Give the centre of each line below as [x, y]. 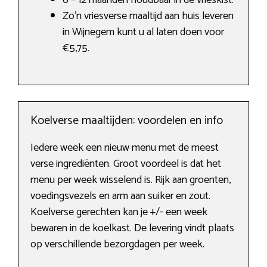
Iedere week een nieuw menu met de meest [125, 148]
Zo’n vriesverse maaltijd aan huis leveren [148, 16]
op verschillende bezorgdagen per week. [117, 244]
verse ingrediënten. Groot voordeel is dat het [126, 164]
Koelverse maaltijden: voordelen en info [127, 120]
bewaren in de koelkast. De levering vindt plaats [132, 228]
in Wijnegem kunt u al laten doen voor [143, 32]
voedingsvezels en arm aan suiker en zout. [120, 196]
